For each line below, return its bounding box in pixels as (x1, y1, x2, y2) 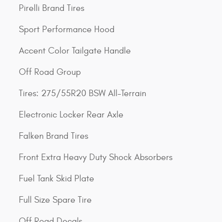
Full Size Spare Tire (19, 195, 92, 206)
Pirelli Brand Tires (19, 3, 84, 14)
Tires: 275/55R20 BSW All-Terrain (19, 88, 146, 99)
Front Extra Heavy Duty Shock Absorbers (19, 152, 172, 163)
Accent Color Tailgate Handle (19, 46, 131, 56)
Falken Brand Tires (19, 131, 88, 142)
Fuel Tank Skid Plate (19, 173, 94, 184)
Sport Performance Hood (19, 24, 114, 35)
